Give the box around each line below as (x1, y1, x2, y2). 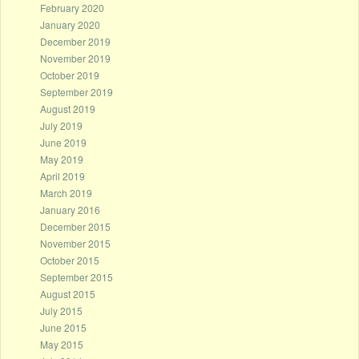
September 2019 (39, 84, 113, 99)
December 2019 (39, 34, 111, 48)
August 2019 (39, 101, 95, 115)
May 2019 (39, 151, 83, 166)
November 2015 (39, 236, 111, 250)
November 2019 (39, 50, 111, 65)
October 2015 (39, 252, 99, 267)
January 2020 (39, 17, 100, 31)
